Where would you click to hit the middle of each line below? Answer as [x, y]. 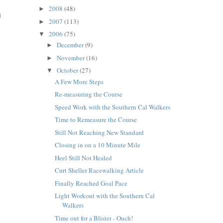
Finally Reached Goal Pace [91, 183]
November [71, 57]
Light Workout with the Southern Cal [105, 196]
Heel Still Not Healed [83, 158]
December [71, 45]
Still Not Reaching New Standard [99, 132]
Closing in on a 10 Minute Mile [97, 145]
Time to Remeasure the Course [96, 120]
